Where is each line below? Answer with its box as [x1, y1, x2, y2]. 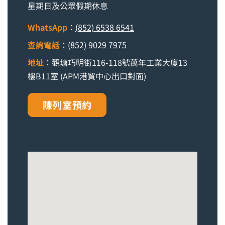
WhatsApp [28, 21, 67, 34]
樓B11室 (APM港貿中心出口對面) [28, 70, 146, 82]
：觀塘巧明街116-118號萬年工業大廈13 [44, 56, 187, 69]
